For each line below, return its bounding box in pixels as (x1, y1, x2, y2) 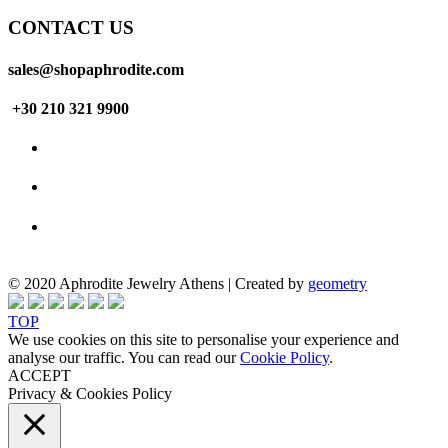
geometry (308, 274, 367, 292)
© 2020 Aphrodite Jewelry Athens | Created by (8, 274, 308, 292)
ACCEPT (8, 366, 71, 384)
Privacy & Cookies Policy (8, 384, 172, 402)
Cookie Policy (240, 348, 329, 366)
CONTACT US (8, 17, 134, 39)
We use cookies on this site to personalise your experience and (8, 330, 399, 348)
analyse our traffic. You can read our (8, 348, 240, 366)
